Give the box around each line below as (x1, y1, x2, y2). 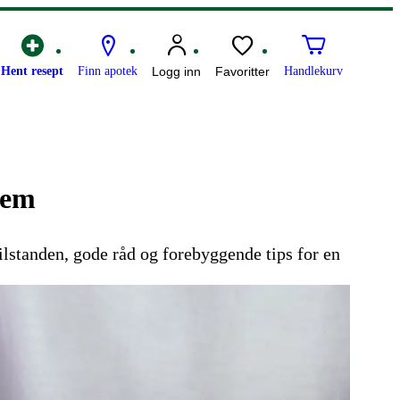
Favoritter (215, 64, 270, 79)
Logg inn (152, 64, 201, 79)
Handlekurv (284, 64, 343, 79)
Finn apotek (78, 64, 137, 79)
